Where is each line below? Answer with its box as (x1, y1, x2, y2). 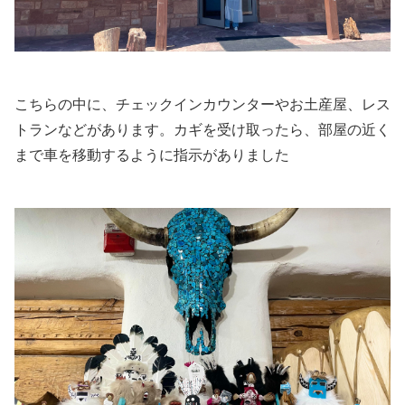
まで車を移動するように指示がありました (14, 146, 289, 163)
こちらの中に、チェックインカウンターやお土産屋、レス (14, 96, 391, 112)
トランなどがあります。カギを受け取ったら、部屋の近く (14, 121, 391, 137)
